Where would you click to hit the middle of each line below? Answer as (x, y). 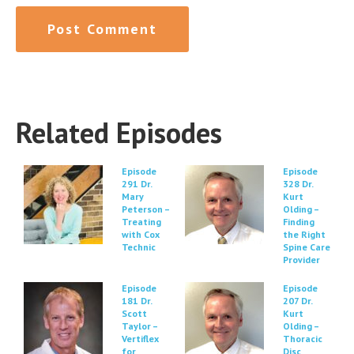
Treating (141, 222)
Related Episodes (119, 132)
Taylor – (139, 326)
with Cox (141, 234)
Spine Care (307, 247)
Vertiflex (140, 339)
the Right (304, 234)
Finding (299, 222)
